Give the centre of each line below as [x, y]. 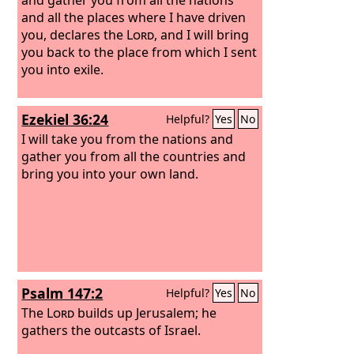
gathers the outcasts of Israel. [111, 330]
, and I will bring [202, 34]
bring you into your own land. [110, 173]
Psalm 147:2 [62, 293]
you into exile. [63, 69]
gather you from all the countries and [134, 156]
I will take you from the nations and [128, 139]
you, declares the [74, 34]
